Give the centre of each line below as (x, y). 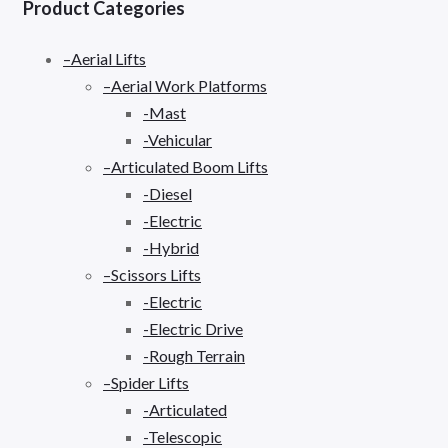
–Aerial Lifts (104, 58)
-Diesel (167, 193)
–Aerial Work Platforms (185, 85)
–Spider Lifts (146, 382)
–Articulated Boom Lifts (185, 166)
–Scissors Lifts (152, 274)
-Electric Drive (193, 328)
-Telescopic (182, 436)
